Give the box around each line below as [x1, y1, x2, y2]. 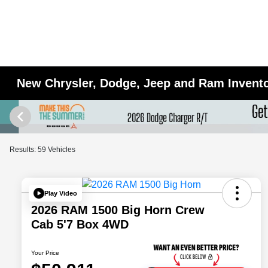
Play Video [44, 189, 77, 197]
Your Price [31, 249, 59, 257]
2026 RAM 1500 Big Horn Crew [31, 203, 205, 217]
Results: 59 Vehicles [10, 145, 75, 154]
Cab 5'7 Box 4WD [31, 218, 129, 232]
